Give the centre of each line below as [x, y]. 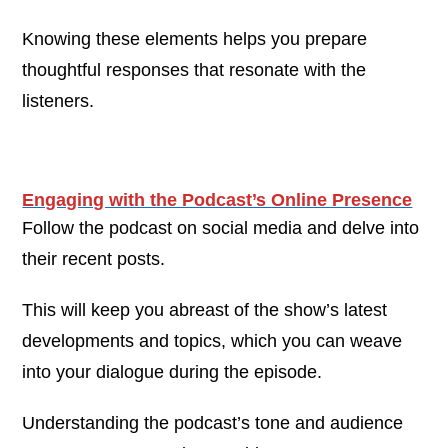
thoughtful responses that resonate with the [194, 69]
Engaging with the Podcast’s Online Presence [217, 199]
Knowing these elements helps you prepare [195, 38]
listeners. [58, 100]
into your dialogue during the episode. [172, 371]
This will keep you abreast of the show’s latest [205, 309]
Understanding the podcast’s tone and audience [213, 422]
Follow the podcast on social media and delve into [221, 227]
